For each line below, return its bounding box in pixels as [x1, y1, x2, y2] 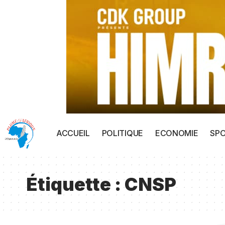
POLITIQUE [101, 128, 143, 138]
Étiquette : [26, 173, 125, 195]
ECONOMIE [155, 128, 198, 138]
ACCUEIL [56, 128, 90, 138]
